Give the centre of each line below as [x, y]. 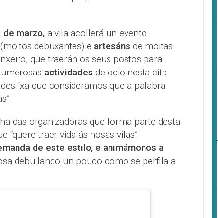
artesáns [112, 46]
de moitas [151, 46]
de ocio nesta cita [130, 73]
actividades [68, 73]
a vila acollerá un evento [96, 33]
